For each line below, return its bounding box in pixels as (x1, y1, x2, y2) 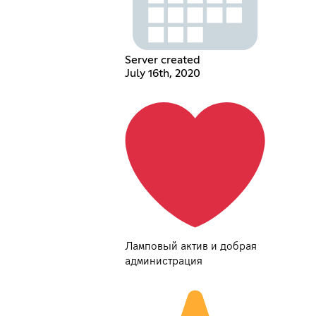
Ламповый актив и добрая (124, 240, 257, 252)
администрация (124, 255, 202, 267)
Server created (124, 54, 200, 66)
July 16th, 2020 (124, 67, 200, 79)
